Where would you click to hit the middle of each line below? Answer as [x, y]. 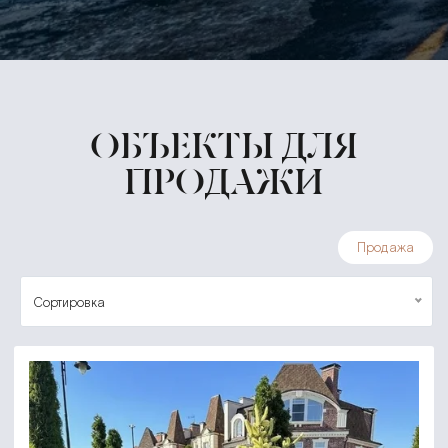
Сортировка [69, 303]
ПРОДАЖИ [224, 181]
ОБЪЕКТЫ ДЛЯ [224, 145]
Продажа [386, 247]
